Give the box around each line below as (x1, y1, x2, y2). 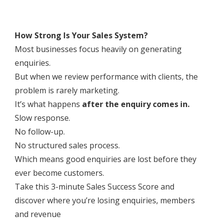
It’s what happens (15, 98, 82, 110)
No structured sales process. (15, 139, 120, 151)
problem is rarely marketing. (15, 84, 119, 96)
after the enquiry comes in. (82, 98, 190, 110)
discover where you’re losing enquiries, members (15, 194, 195, 206)
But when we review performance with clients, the (15, 71, 198, 82)
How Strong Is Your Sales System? (15, 29, 148, 41)
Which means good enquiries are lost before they (15, 153, 196, 165)
